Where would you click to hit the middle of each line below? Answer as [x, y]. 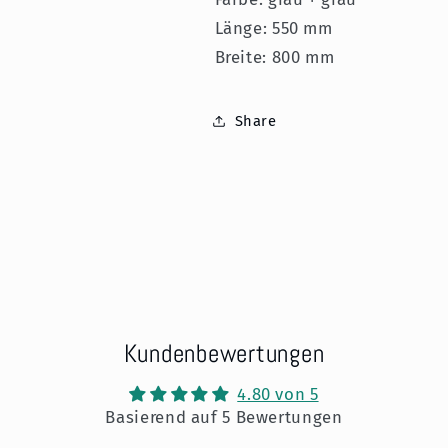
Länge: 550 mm [273, 27]
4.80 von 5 [278, 393]
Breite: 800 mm [274, 56]
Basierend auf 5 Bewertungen [224, 416]
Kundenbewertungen [224, 352]
